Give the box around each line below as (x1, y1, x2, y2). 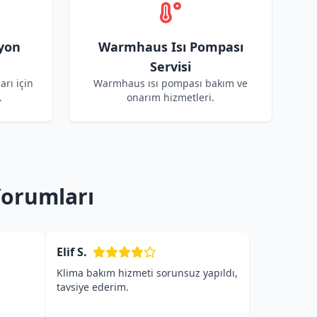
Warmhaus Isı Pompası (98, 38, 243, 55)
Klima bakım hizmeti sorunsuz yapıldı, (57, 266, 238, 279)
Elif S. (57, 244, 87, 260)
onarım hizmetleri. (127, 91, 214, 104)
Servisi (150, 58, 191, 75)
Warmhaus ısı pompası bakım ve (93, 76, 248, 90)
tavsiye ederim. (57, 280, 129, 294)
